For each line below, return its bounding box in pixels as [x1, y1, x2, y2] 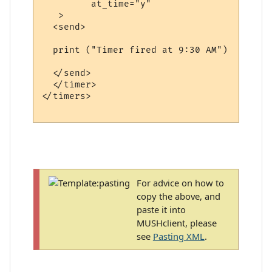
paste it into [136, 203, 186, 216]
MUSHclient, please [136, 217, 217, 229]
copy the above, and [136, 190, 220, 203]
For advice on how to [136, 177, 224, 189]
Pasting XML [152, 230, 205, 243]
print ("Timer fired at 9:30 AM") [42, 45, 228, 56]
